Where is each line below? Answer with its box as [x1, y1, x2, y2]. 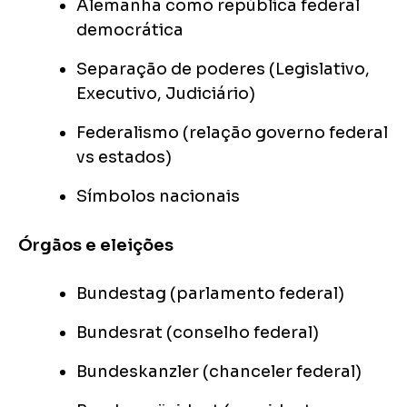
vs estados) [76, 147, 172, 168]
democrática [76, 20, 184, 41]
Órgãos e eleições [18, 235, 174, 256]
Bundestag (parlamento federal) [76, 283, 344, 304]
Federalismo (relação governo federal [76, 123, 388, 144]
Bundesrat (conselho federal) [76, 323, 319, 343]
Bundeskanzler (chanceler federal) [76, 362, 362, 382]
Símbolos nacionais [76, 186, 240, 207]
